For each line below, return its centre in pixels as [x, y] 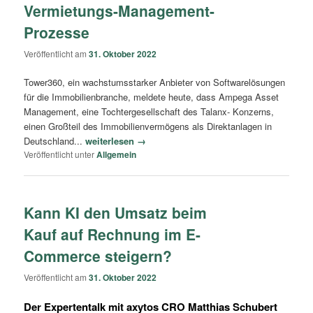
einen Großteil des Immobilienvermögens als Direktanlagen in [148, 126]
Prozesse [57, 32]
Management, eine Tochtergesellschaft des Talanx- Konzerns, [149, 112]
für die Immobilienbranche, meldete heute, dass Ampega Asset [152, 97]
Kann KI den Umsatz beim [116, 212]
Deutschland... [55, 141]
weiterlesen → [116, 141]
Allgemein [117, 155]
